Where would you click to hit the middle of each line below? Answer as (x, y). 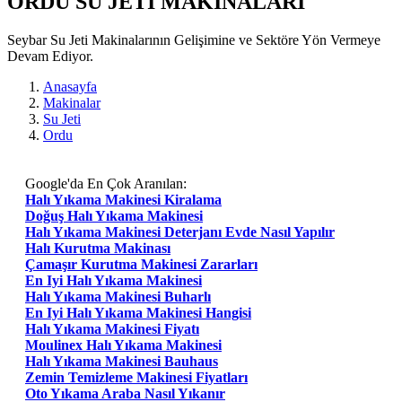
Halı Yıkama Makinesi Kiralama (123, 199)
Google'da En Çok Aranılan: (106, 183)
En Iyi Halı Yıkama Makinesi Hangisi (138, 312)
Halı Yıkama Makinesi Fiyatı (112, 328)
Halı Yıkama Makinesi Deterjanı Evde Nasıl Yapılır (180, 232)
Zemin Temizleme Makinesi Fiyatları (136, 377)
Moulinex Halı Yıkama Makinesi (123, 345)
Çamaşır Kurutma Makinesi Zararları (141, 264)
